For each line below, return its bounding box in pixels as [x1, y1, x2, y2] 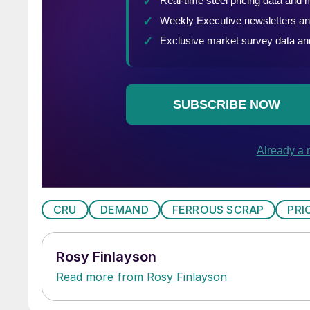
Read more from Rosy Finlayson [56, 269, 227, 284]
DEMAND [100, 202, 149, 217]
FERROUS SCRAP [172, 202, 264, 217]
